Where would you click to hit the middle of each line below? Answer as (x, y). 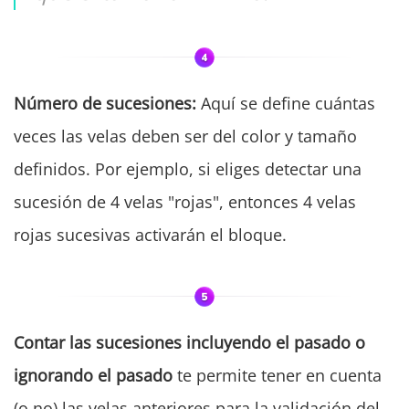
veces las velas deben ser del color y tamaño (185, 136)
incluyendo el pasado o (276, 343)
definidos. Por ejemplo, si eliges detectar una (188, 169)
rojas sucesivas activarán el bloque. (150, 235)
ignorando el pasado (93, 376)
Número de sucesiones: (105, 104)
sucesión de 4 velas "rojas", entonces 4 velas (185, 202)
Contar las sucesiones (98, 343)
